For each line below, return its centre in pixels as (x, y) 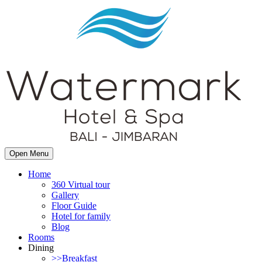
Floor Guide (74, 206)
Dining (41, 248)
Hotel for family (81, 216)
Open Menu (29, 154)
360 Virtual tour (81, 185)
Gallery (65, 195)
